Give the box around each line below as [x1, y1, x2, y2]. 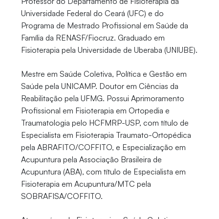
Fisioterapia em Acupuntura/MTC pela [21, 179, 151, 189]
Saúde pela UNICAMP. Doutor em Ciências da [21, 81, 178, 91]
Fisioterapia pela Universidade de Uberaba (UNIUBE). [21, 45, 197, 55]
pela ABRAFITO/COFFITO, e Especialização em [21, 142, 186, 153]
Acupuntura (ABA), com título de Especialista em [21, 167, 186, 177]
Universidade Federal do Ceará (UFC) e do [21, 8, 164, 19]
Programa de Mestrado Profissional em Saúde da [21, 21, 188, 31]
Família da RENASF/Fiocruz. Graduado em [21, 33, 165, 43]
